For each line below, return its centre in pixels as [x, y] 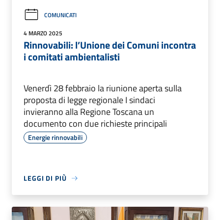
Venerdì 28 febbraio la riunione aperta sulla [103, 88]
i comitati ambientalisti [72, 57]
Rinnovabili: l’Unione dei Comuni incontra [110, 45]
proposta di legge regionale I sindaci [89, 100]
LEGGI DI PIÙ [45, 178]
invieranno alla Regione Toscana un [89, 112]
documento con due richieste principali [95, 124]
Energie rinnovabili [55, 137]
